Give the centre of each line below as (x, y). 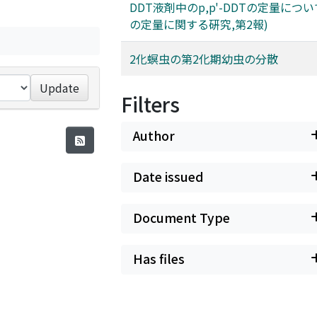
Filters (150, 104)
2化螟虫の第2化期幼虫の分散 (204, 59)
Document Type (181, 218)
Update (60, 88)
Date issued (168, 177)
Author (154, 136)
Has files (159, 259)
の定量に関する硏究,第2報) (199, 24)
